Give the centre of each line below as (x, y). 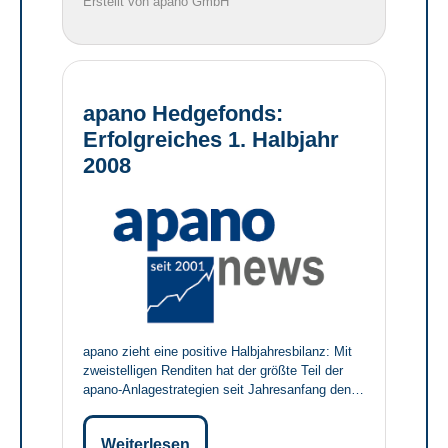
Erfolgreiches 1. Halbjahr (211, 139)
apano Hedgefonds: (183, 113)
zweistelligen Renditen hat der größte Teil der (213, 371)
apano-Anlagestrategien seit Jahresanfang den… (223, 390)
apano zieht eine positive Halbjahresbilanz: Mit (217, 352)
